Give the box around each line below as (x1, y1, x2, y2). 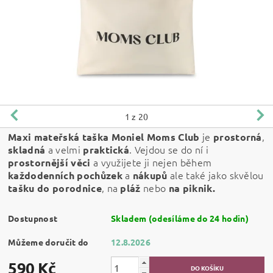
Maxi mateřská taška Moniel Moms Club (8, 130, 200, 143)
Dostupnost (8, 212, 58, 224)
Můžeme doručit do (8, 236, 89, 247)
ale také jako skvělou (167, 168, 264, 182)
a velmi (45, 142, 83, 156)
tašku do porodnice (8, 181, 102, 194)
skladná (8, 143, 46, 156)
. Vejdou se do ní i (129, 142, 209, 156)
